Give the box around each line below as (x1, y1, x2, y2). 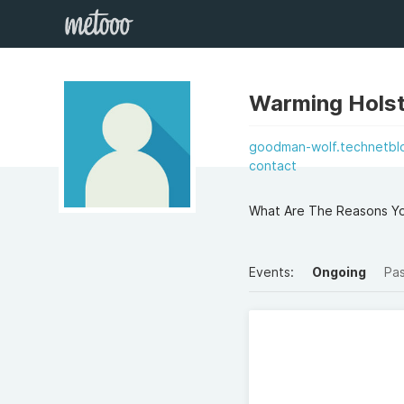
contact (249, 158, 298, 173)
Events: (249, 264, 295, 280)
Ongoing (312, 264, 367, 280)
